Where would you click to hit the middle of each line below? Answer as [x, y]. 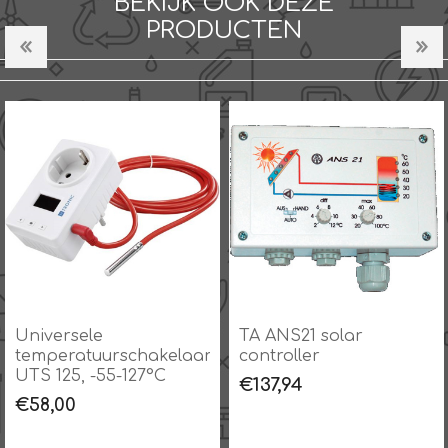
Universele [58, 335]
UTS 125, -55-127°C [90, 375]
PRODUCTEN [224, 30]
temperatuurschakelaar [113, 355]
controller [279, 355]
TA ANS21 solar [300, 335]
